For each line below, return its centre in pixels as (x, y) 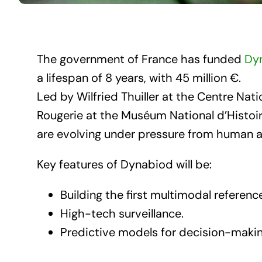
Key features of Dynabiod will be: (124, 164)
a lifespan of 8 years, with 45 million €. (139, 77)
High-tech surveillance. (122, 213)
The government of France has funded (140, 59)
